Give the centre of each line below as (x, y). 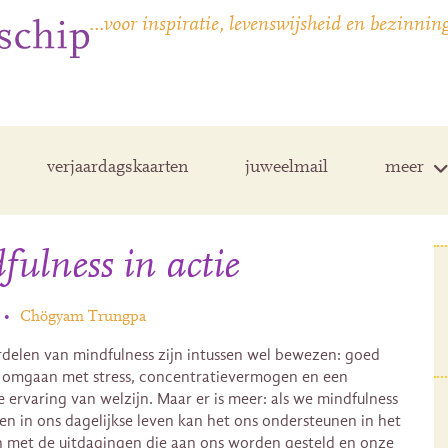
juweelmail (286, 168)
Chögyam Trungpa (82, 317)
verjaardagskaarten (117, 168)
